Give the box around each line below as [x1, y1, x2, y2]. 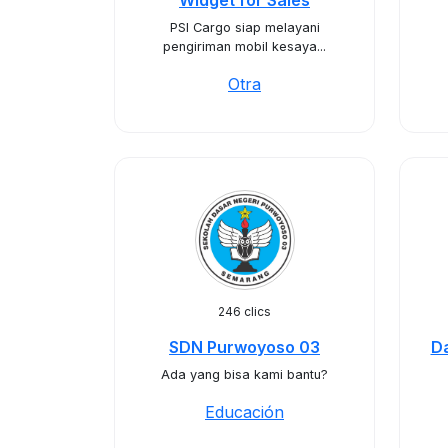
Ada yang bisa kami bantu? [161, 367, 328, 382]
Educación [205, 402, 284, 422]
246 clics [218, 304, 271, 319]
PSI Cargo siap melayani [169, 20, 320, 35]
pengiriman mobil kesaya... [163, 39, 326, 54]
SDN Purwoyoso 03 [169, 337, 320, 357]
